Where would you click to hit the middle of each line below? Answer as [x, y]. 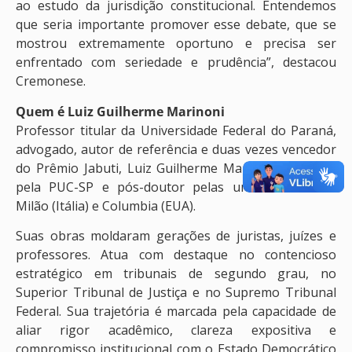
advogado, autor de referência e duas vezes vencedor [176, 149]
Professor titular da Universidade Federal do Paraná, [176, 130]
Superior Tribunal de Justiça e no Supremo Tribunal [176, 292]
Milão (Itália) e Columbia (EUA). [106, 205]
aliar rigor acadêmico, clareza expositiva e [176, 330]
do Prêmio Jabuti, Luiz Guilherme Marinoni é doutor [176, 168]
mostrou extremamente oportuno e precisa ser [176, 44]
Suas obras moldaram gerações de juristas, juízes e [176, 235]
